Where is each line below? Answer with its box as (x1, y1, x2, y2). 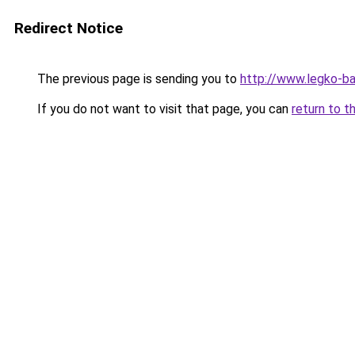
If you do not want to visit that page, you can (34, 101, 292, 116)
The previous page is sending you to (34, 71, 240, 86)
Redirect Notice (14, 19, 123, 37)
